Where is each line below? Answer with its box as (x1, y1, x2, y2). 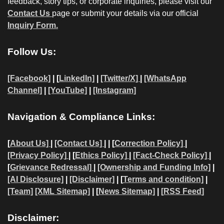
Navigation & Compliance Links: (7, 111, 155, 122)
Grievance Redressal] (10, 162, 93, 171)
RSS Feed (163, 186, 201, 195)
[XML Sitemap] (35, 186, 90, 195)
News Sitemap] (98, 186, 155, 195)
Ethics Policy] (75, 150, 127, 159)
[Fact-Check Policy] (133, 150, 209, 159)
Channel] (7, 85, 42, 94)
